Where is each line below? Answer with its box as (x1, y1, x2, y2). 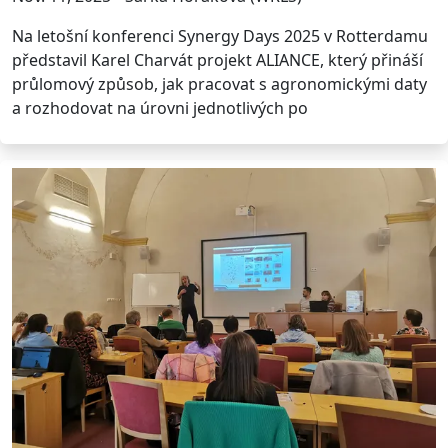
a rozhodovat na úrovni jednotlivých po (12, 96, 308, 119)
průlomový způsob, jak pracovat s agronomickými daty (12, 72, 427, 95)
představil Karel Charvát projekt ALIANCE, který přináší (12, 48, 423, 71)
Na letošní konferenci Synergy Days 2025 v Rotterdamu (12, 24, 428, 47)
